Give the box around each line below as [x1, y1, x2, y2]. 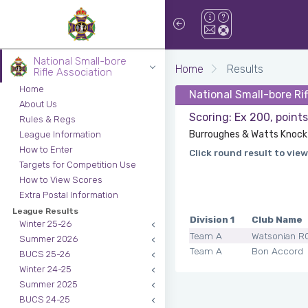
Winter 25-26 [19, 219, 71, 229]
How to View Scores [19, 175, 102, 185]
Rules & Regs [19, 114, 76, 124]
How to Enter [19, 144, 73, 155]
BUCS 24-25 [19, 294, 70, 305]
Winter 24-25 [19, 264, 71, 274]
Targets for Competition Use [19, 159, 136, 170]
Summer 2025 [19, 279, 78, 289]
